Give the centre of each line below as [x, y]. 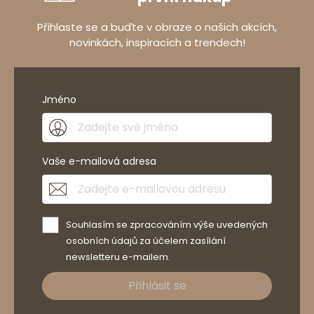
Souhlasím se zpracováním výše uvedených [167, 225]
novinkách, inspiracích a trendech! [157, 43]
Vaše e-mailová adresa [99, 162]
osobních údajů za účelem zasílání [146, 241]
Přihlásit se [157, 286]
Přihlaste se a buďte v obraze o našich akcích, [157, 27]
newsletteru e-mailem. [118, 257]
